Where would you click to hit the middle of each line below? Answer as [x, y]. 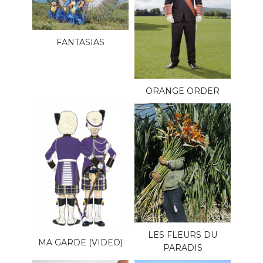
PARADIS [183, 248]
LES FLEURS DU [183, 235]
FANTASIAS [80, 43]
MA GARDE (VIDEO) [80, 242]
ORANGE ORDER [183, 91]
